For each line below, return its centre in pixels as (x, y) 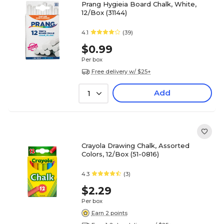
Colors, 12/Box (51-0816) (120, 154)
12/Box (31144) (104, 12)
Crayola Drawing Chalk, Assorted (135, 145)
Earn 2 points (109, 213)
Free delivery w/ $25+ (121, 71)
